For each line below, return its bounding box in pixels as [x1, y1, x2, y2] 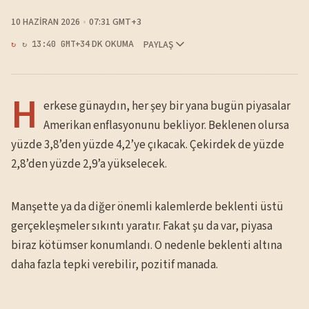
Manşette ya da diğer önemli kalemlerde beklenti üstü [11, 199, 283, 216]
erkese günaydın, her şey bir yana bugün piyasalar [43, 98, 290, 115]
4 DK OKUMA [85, 37, 134, 51]
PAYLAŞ [143, 37, 173, 51]
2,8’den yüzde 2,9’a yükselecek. [11, 156, 167, 173]
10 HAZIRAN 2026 [11, 15, 80, 29]
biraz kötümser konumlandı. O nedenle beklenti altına [11, 237, 282, 255]
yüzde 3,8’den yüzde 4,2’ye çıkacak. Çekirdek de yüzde [11, 137, 284, 154]
